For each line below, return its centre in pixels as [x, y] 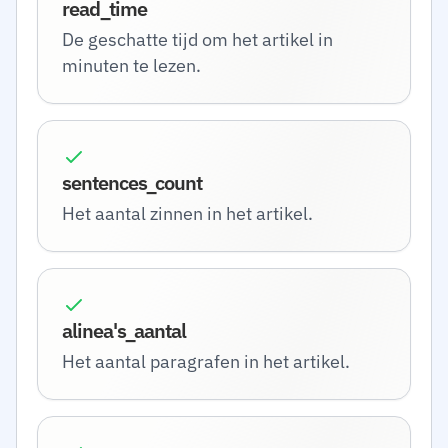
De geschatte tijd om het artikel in [197, 39]
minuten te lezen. [131, 65]
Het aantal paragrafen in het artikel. [206, 361]
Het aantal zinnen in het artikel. [187, 213]
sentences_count [132, 182]
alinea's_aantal [124, 330]
